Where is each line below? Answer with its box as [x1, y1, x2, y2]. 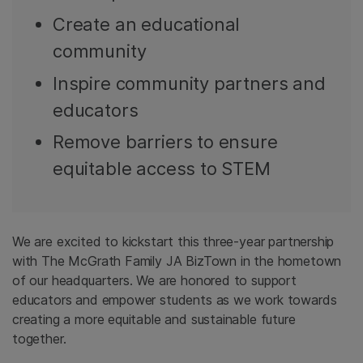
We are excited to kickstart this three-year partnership [12, 233, 335, 250]
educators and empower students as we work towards [12, 292, 337, 309]
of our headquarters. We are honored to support [12, 272, 297, 289]
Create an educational [53, 13, 241, 35]
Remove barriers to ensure [53, 131, 278, 153]
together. [12, 331, 66, 348]
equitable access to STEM [53, 158, 271, 180]
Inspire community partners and [53, 72, 326, 94]
